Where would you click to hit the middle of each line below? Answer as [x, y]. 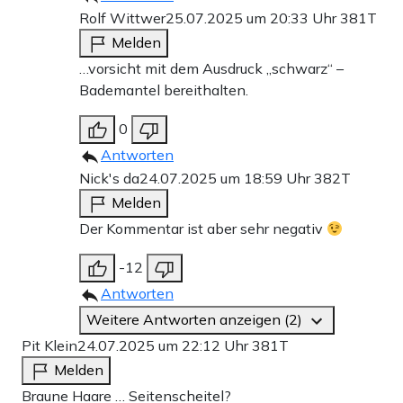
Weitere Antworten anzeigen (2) [196, 320]
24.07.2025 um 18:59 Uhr [227, 179]
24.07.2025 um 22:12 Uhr [165, 346]
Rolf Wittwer [122, 18]
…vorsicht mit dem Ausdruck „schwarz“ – [211, 69]
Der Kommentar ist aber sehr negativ [203, 229]
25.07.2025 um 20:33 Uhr [253, 18]
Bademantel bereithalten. [164, 90]
